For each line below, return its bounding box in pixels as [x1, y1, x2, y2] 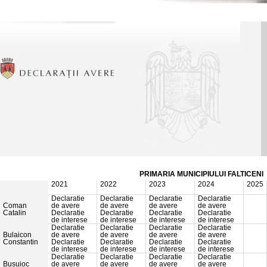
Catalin [3, 209, 26, 217]
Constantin [3, 238, 38, 246]
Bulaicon [3, 231, 32, 239]
